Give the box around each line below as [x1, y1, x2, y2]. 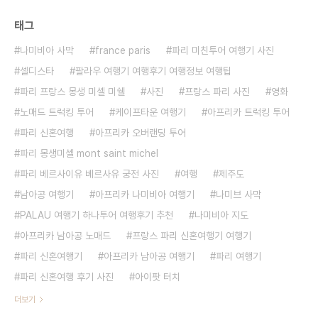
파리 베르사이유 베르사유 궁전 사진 [20, 168, 159, 180]
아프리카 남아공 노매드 [20, 230, 111, 241]
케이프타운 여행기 [115, 106, 186, 118]
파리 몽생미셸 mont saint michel [20, 148, 158, 159]
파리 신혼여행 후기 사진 [20, 271, 114, 283]
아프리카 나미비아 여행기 [95, 189, 194, 200]
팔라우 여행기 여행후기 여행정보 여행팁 [75, 65, 231, 77]
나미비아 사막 [20, 45, 74, 56]
